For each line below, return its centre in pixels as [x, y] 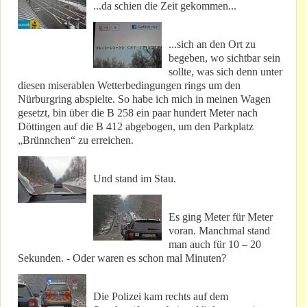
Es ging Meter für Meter [221, 217]
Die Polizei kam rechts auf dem [161, 297]
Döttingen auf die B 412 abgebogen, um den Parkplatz [136, 127]
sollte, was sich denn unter [225, 72]
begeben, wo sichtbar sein [224, 58]
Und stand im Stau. [135, 179]
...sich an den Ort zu [212, 45]
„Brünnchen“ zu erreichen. [76, 140]
